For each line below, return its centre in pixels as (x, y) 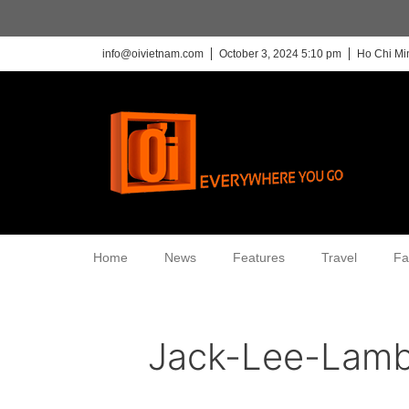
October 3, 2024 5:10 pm (280, 54)
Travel (339, 257)
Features (259, 257)
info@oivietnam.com (153, 54)
